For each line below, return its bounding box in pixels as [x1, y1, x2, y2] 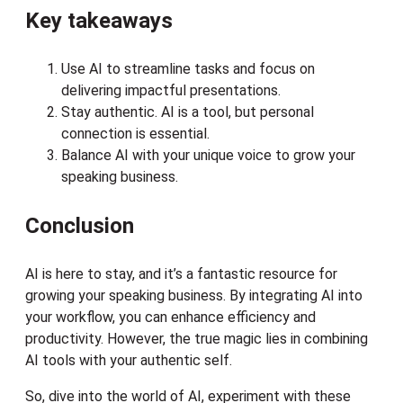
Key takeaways [25, 8, 173, 34]
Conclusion [25, 213, 134, 239]
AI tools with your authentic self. [25, 352, 236, 370]
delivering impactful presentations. [61, 82, 281, 100]
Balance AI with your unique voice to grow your [61, 147, 355, 165]
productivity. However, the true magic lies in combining [25, 330, 368, 348]
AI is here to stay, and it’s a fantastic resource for [25, 265, 337, 283]
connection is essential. [61, 125, 210, 143]
